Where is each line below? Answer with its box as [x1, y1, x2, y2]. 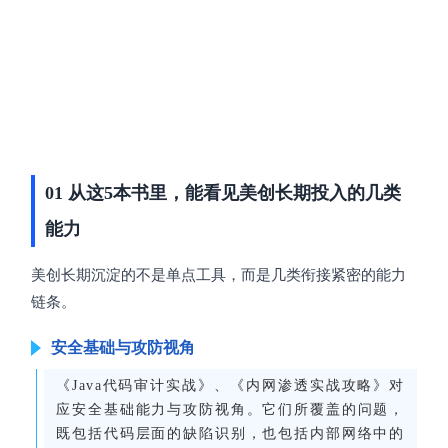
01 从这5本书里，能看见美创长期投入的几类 [45, 183, 402, 204]
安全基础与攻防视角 [51, 337, 196, 358]
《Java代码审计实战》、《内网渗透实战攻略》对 [56, 378, 405, 394]
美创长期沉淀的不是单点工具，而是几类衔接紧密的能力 [31, 267, 407, 284]
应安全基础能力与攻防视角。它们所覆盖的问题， [56, 402, 405, 418]
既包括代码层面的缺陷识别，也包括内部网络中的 [56, 426, 405, 442]
